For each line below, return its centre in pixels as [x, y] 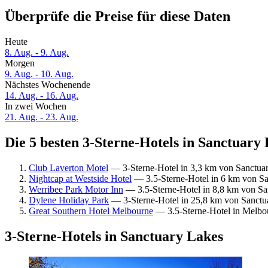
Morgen [20, 63]
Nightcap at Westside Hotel [80, 178]
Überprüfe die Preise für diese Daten [118, 16]
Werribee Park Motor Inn [76, 189]
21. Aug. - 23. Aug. [42, 117]
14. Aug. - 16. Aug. [42, 96]
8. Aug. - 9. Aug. [37, 53]
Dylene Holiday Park [69, 200]
